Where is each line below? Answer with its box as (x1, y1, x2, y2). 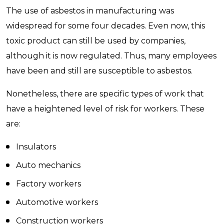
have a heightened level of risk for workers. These (6, 104, 204, 113)
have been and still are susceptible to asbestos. (6, 66, 192, 75)
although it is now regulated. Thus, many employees (6, 51, 216, 60)
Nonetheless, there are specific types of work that (6, 89, 204, 98)
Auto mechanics (16, 160, 80, 170)
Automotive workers (16, 197, 98, 207)
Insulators (16, 142, 56, 151)
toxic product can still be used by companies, (6, 36, 185, 45)
